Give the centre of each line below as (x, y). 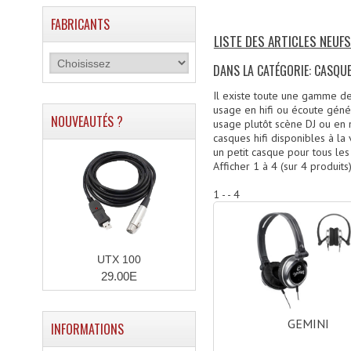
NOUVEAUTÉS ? (87, 121)
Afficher (233, 166)
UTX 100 (119, 259)
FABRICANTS (80, 24)
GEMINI (308, 324)
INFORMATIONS (87, 329)
